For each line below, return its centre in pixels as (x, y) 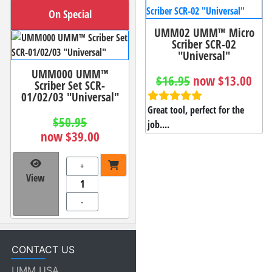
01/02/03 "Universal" (70, 97)
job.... (158, 125)
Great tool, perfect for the (196, 110)
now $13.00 (223, 81)
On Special (70, 14)
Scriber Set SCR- (70, 85)
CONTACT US (43, 249)
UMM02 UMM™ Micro (204, 33)
